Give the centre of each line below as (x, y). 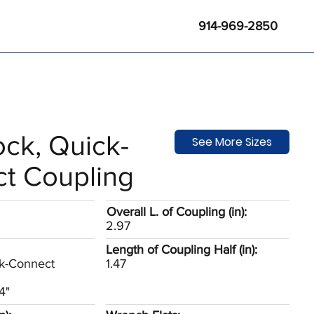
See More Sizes (232, 142)
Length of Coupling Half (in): (182, 250)
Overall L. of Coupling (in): (177, 212)
